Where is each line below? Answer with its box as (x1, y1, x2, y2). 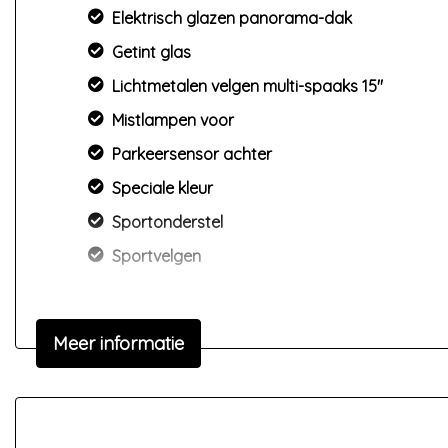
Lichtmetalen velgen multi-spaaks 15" (112, 76, 383, 96)
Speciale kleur (112, 178, 213, 198)
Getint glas (112, 42, 191, 62)
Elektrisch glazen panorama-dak (112, 8, 352, 28)
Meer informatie (53, 332, 184, 355)
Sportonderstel (112, 212, 223, 232)
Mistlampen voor (112, 110, 234, 130)
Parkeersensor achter (112, 144, 272, 164)
